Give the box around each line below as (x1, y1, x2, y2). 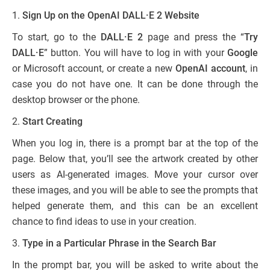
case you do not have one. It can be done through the (12, 78, 258, 90)
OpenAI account (175, 62, 246, 74)
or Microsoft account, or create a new (12, 62, 176, 74)
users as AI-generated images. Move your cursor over (12, 168, 258, 180)
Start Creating (22, 115, 83, 127)
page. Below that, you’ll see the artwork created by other (12, 152, 258, 165)
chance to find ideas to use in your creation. (12, 215, 196, 227)
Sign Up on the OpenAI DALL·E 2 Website (22, 9, 199, 21)
